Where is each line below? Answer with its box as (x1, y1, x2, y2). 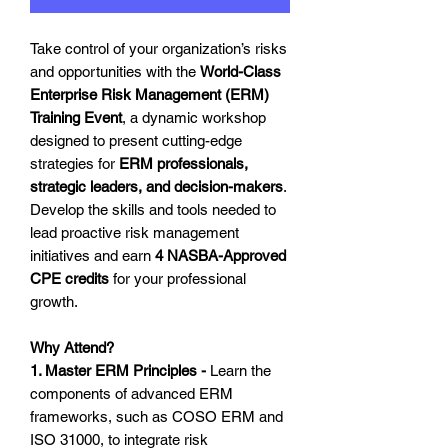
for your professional (109, 270, 246, 288)
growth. (30, 293, 78, 311)
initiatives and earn (30, 247, 155, 265)
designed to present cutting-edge (30, 132, 242, 150)
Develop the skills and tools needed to (30, 201, 276, 219)
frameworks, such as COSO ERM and (30, 408, 283, 426)
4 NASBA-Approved (155, 247, 286, 265)
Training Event (30, 109, 122, 127)
